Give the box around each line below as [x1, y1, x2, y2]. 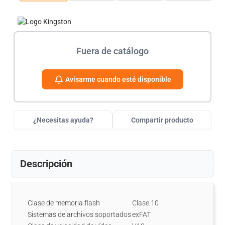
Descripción [20, 158, 72, 170]
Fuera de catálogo [76, 46, 149, 56]
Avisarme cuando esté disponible [64, 75, 171, 83]
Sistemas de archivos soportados [28, 210, 131, 218]
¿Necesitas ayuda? [33, 116, 93, 124]
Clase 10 [132, 199, 159, 207]
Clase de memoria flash [28, 199, 100, 207]
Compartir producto [131, 116, 193, 124]
